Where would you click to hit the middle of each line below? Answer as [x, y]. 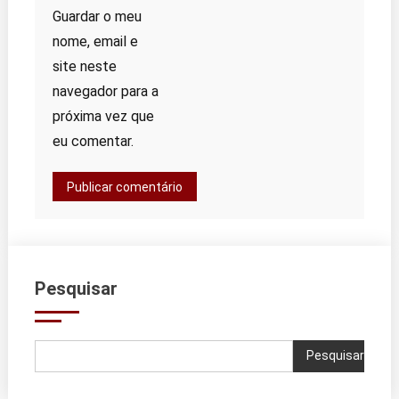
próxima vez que [103, 116]
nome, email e [95, 41]
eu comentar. [93, 141]
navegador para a [105, 91]
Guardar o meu [97, 16]
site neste [84, 66]
